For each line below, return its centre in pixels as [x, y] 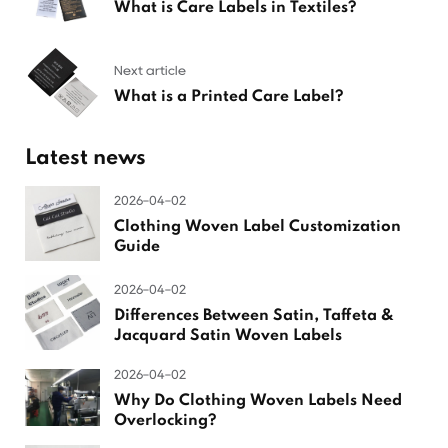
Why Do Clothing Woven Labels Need [258, 400]
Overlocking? [166, 420]
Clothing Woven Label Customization [258, 226]
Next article [150, 71]
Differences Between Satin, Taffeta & [254, 315]
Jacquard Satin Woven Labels [228, 335]
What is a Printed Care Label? [229, 96]
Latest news [85, 157]
